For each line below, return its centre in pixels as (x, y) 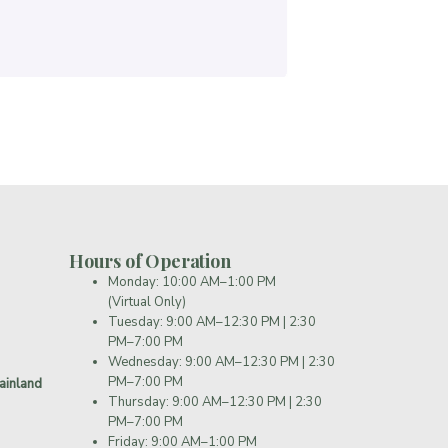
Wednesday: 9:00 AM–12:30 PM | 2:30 (221, 361)
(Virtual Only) (146, 301)
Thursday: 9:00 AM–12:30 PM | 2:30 (214, 401)
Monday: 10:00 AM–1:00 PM (191, 281)
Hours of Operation (149, 260)
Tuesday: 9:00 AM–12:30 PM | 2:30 (211, 321)
